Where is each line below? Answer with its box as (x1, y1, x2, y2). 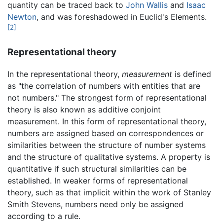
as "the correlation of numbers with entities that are (7, 81, 200, 91)
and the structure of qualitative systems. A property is (7, 152, 210, 162)
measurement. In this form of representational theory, (7, 116, 206, 127)
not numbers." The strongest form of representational (7, 93, 207, 103)
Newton (7, 12, 37, 22)
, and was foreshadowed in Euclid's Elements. (37, 12, 207, 22)
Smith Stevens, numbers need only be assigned (7, 199, 184, 210)
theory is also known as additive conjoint (7, 105, 161, 115)
